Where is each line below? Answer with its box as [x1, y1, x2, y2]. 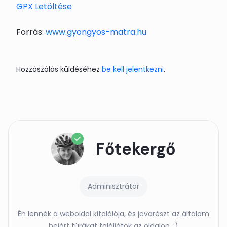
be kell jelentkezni [102, 64, 164, 74]
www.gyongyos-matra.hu [46, 26, 146, 38]
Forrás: [16, 26, 46, 38]
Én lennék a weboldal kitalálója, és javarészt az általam [18, 209, 209, 219]
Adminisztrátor [88, 181, 139, 192]
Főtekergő [95, 138, 176, 160]
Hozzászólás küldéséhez [16, 64, 102, 74]
